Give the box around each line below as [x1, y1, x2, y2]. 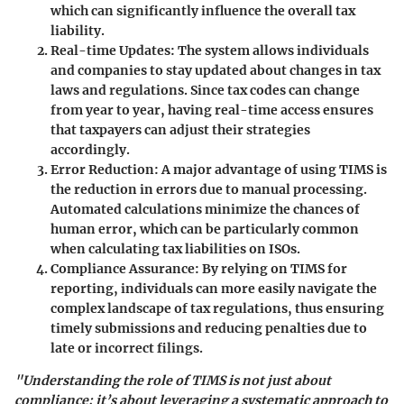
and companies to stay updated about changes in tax [50, 61, 381, 78]
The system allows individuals [175, 41, 369, 59]
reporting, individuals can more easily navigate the [50, 280, 377, 297]
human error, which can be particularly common [50, 220, 359, 237]
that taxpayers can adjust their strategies [50, 121, 310, 138]
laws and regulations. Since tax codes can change [50, 81, 360, 98]
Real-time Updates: [50, 41, 175, 59]
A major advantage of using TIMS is [159, 161, 387, 178]
